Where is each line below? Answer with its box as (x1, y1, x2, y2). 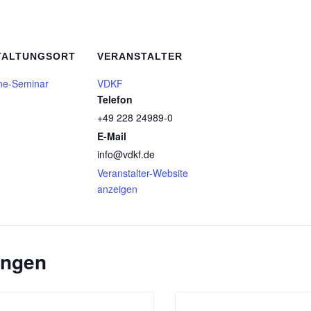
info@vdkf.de (97, 147, 155, 161)
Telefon (97, 92, 133, 106)
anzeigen (97, 182, 137, 196)
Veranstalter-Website (97, 166, 188, 180)
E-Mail (97, 129, 126, 143)
